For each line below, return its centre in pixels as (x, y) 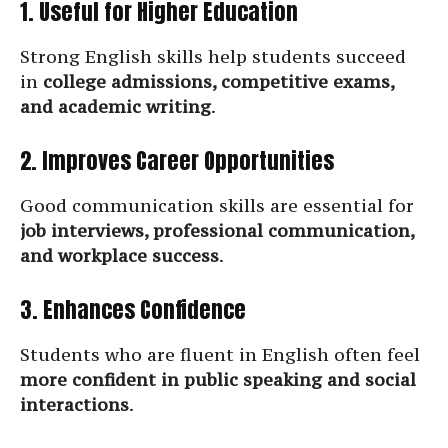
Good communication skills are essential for (217, 206)
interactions (74, 405)
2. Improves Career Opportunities (177, 161)
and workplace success (119, 256)
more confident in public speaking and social (218, 380)
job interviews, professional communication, (217, 231)
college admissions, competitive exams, (218, 82)
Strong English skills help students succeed (213, 57)
